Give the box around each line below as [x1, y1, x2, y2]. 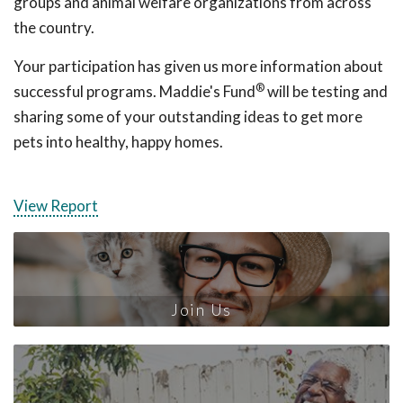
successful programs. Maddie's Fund [13, 82, 255, 101]
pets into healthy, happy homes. [13, 132, 223, 151]
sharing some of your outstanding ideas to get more [13, 107, 363, 126]
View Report [13, 196, 98, 215]
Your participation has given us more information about [13, 57, 383, 76]
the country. [13, 18, 94, 37]
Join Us [171, 300, 232, 319]
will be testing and [264, 82, 388, 101]
